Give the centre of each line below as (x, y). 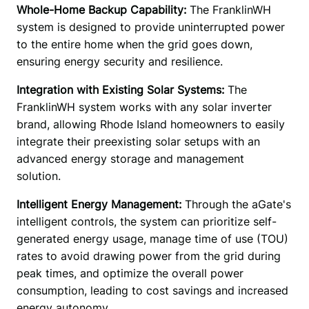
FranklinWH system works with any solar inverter (144, 107)
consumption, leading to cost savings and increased (152, 291)
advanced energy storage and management (130, 159)
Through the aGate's (236, 205)
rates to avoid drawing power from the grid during (148, 256)
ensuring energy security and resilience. (121, 62)
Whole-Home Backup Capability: (101, 10)
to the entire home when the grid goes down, (134, 44)
